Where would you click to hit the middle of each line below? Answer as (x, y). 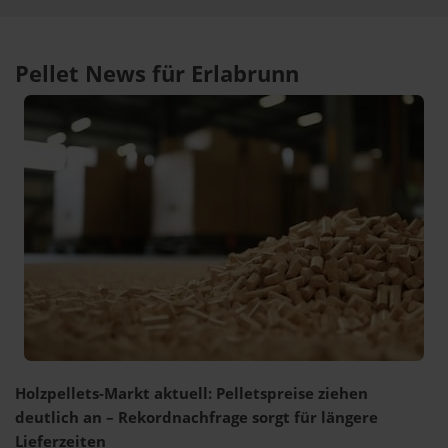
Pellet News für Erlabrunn (157, 73)
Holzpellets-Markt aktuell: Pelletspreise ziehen (191, 393)
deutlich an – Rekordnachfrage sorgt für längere (196, 417)
